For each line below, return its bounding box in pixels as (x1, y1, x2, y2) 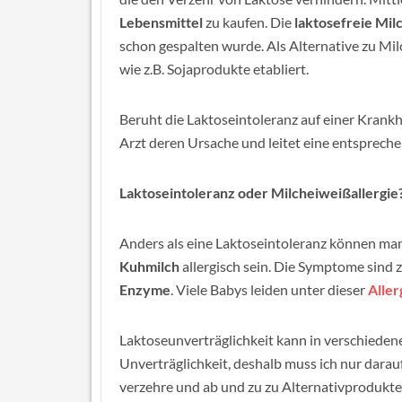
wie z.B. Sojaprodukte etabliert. (119, 60, 309, 77)
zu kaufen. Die (203, 13, 294, 31)
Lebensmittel (119, 13, 203, 31)
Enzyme (119, 281, 170, 298)
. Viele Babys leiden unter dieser (170, 281, 368, 298)
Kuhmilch (119, 258, 182, 275)
